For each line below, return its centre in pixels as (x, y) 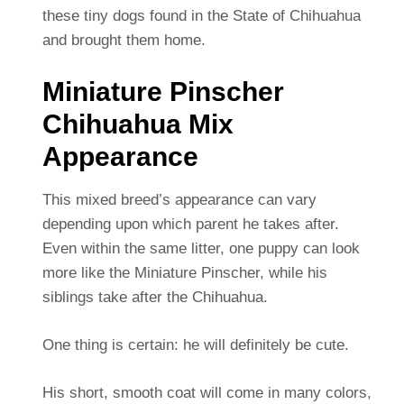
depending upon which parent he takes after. (190, 224)
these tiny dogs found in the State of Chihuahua (201, 15)
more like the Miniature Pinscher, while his (184, 272)
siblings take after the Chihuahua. (155, 297)
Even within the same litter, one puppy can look (201, 248)
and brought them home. (124, 40)
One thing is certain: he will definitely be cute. (195, 344)
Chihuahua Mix (138, 124)
